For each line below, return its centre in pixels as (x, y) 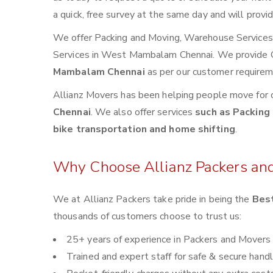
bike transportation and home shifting (144, 129)
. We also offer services (143, 112)
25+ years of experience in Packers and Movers (169, 239)
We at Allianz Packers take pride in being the (153, 199)
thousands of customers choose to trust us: (147, 216)
